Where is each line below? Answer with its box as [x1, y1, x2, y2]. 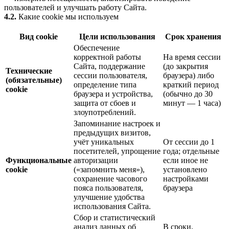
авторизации [74, 156, 118, 165]
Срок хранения [165, 32, 221, 41]
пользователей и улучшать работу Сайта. [4, 3, 147, 12]
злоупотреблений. [74, 108, 136, 117]
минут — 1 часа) [163, 99, 221, 108]
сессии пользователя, [74, 71, 147, 80]
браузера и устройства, [74, 89, 153, 99]
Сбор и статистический [74, 213, 155, 222]
